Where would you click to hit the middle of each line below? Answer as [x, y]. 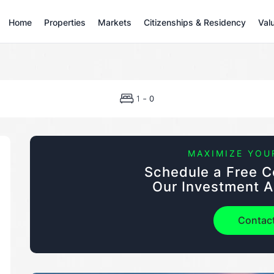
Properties [65, 23]
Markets [114, 23]
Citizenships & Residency [194, 23]
